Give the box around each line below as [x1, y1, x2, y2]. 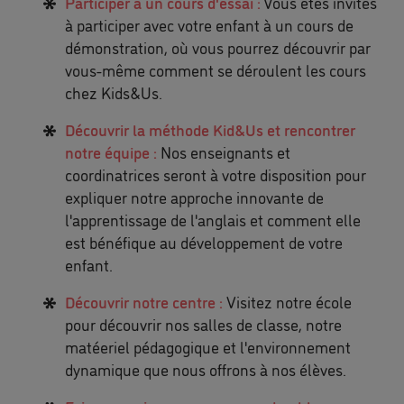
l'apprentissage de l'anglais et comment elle [65, 208, 361, 230]
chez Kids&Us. [65, 81, 162, 103]
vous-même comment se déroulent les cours [65, 59, 366, 80]
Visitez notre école [226, 290, 352, 312]
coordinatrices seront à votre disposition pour [65, 163, 366, 185]
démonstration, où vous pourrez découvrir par [65, 36, 371, 58]
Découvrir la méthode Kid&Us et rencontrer [65, 118, 355, 140]
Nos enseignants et [157, 141, 290, 162]
